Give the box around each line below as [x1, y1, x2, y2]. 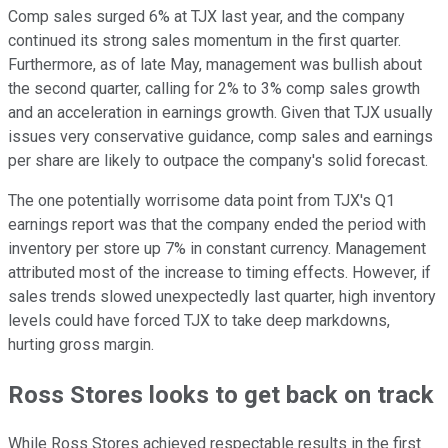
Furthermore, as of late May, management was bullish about [8, 54, 422, 74]
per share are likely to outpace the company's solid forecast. [8, 150, 428, 170]
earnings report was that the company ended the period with [8, 214, 426, 234]
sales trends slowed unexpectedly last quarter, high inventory [8, 286, 436, 306]
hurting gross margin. [8, 334, 154, 354]
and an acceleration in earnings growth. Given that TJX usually [8, 102, 433, 122]
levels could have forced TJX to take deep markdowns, [8, 310, 390, 330]
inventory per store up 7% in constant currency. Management [8, 238, 426, 258]
